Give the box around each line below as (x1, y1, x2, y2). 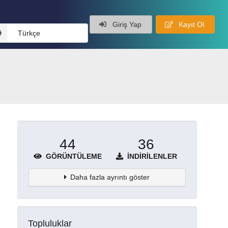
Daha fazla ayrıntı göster (70, 173, 150, 181)
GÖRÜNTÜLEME (43, 152, 102, 160)
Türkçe (17, 29, 40, 38)
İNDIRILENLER (125, 152, 178, 160)
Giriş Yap (110, 20, 141, 28)
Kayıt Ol (176, 20, 204, 28)
